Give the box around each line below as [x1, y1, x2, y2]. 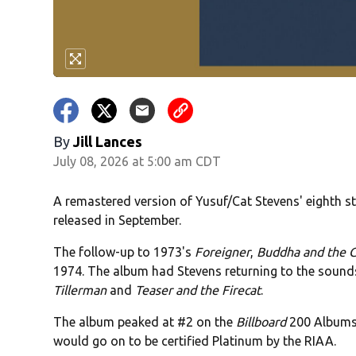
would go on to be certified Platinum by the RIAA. [53, 334, 337, 349]
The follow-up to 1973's [53, 245, 195, 260]
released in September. [53, 213, 182, 228]
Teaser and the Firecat [135, 283, 261, 298]
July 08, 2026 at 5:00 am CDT [53, 154, 222, 169]
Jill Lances [73, 133, 143, 150]
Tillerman [53, 283, 107, 298]
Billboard [236, 315, 287, 330]
